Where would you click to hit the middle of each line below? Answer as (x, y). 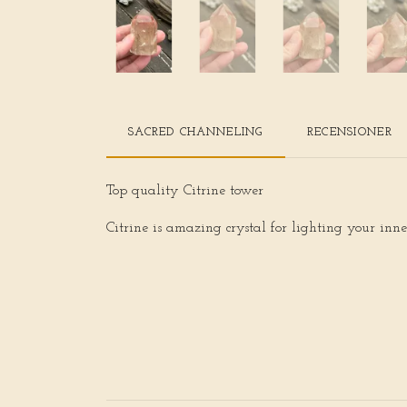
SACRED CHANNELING (196, 132)
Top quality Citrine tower (185, 190)
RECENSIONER (349, 132)
